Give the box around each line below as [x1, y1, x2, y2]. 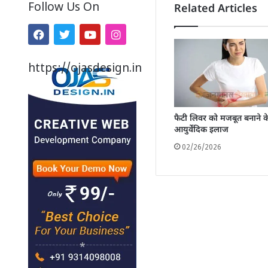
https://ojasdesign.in [28, 62, 142, 77]
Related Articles [174, 2, 258, 17]
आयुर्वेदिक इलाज [174, 124, 229, 136]
